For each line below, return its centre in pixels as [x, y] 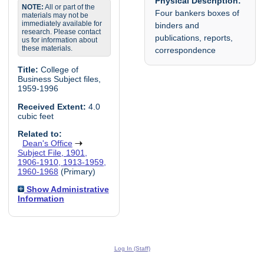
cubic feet [35, 116]
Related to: [39, 134]
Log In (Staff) [132, 248]
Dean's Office [47, 143]
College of [58, 70]
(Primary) [77, 172]
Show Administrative [66, 189]
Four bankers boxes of [197, 13]
